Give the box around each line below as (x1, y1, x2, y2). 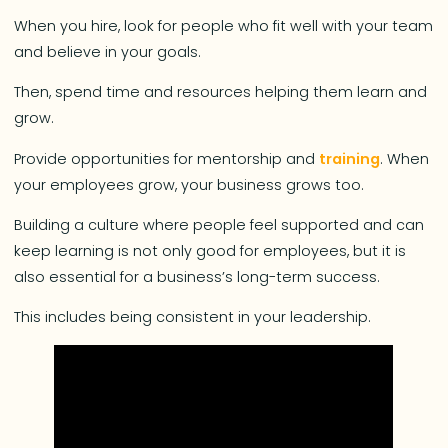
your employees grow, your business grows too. (14, 174, 365, 195)
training (319, 148, 381, 169)
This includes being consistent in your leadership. (14, 307, 372, 328)
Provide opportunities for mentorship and (14, 148, 320, 169)
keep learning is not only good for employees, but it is (14, 241, 407, 262)
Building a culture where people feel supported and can (14, 215, 425, 236)
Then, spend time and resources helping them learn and (14, 82, 428, 103)
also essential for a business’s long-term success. (14, 267, 385, 288)
